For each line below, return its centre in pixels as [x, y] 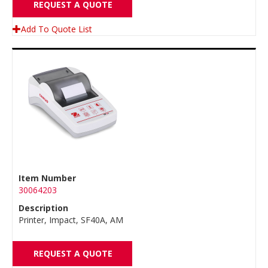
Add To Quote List [57, 29]
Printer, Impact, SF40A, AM [71, 220]
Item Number [47, 178]
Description [43, 208]
